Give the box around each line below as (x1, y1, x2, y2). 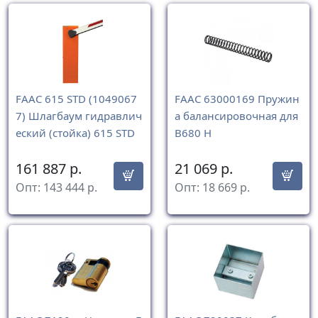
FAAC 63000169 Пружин (175, 92, 300, 106)
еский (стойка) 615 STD (16, 126, 135, 141)
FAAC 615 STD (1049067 (16, 92, 137, 106)
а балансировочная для (175, 109, 298, 124)
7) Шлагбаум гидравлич (16, 109, 142, 124)
